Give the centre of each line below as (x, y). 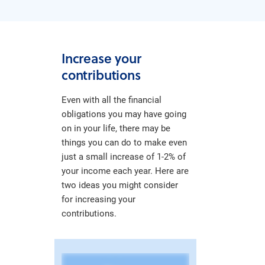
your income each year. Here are (125, 170)
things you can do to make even (124, 142)
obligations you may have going (124, 114)
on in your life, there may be (116, 128)
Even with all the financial (112, 99)
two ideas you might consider (120, 185)
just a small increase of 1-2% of (124, 156)
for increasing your (98, 199)
